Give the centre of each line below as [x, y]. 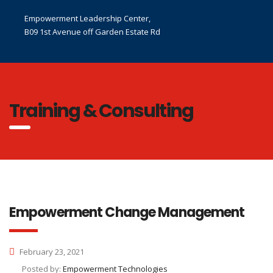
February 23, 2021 [51, 252]
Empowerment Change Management [127, 212]
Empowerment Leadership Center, [87, 18]
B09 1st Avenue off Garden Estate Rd [92, 32]
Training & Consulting [101, 111]
